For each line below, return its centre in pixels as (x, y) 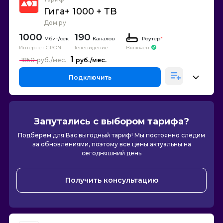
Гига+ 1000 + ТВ (80, 11)
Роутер (151, 39)
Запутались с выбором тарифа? (111, 121)
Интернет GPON (40, 48)
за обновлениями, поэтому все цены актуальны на (111, 144)
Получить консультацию (111, 180)
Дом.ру (55, 23)
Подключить (90, 77)
